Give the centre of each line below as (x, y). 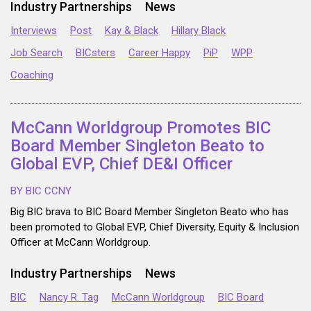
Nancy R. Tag (69, 297)
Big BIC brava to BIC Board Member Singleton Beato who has (150, 212)
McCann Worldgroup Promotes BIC (141, 128)
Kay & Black (132, 31)
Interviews (34, 31)
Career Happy (159, 53)
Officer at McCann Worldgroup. (81, 243)
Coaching (32, 75)
